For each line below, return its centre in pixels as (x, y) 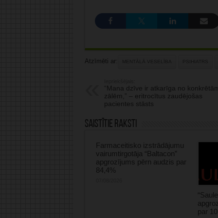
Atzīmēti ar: (101, 61)
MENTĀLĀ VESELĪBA (147, 62)
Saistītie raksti (110, 125)
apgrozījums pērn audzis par (141, 162)
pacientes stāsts (129, 104)
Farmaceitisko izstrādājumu (140, 145)
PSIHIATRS (195, 62)
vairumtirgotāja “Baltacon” (136, 154)
